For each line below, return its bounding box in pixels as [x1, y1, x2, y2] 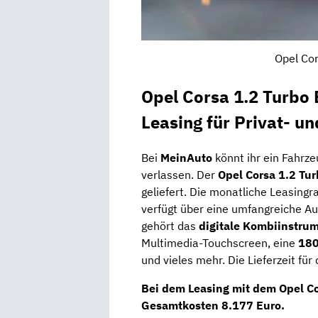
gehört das [141, 218, 199, 233]
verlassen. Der [141, 167, 218, 182]
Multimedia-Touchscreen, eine [141, 235, 298, 250]
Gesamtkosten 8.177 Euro [141, 297, 281, 312]
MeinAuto [160, 150, 212, 165]
